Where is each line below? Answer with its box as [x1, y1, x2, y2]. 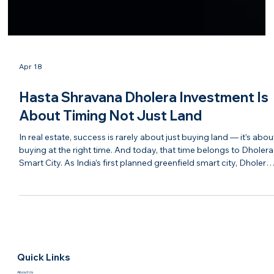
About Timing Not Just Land [19, 180, 202, 198]
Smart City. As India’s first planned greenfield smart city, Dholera [19, 230, 272, 242]
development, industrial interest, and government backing [19, 256, 249, 267]
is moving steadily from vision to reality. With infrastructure [19, 243, 251, 254]
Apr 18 [19, 135, 43, 145]
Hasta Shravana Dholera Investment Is [19, 161, 269, 179]
